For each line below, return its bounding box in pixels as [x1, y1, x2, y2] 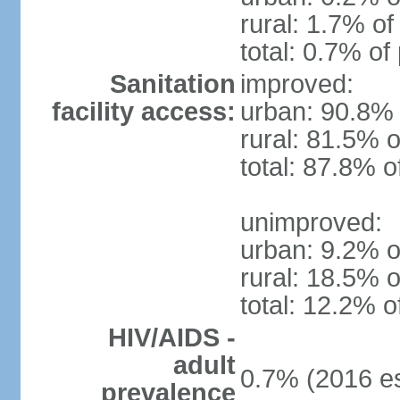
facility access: [51, 97, 236, 126]
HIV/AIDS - [107, 323, 236, 352]
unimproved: [239, 208, 382, 237]
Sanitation [109, 70, 236, 98]
